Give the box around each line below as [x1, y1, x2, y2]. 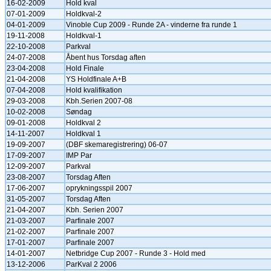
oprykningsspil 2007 [66, 184, 132, 192]
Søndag [66, 108, 92, 116]
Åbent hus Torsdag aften [66, 53, 146, 62]
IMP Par [66, 151, 92, 160]
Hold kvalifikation [66, 86, 122, 94]
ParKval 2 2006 [66, 260, 117, 269]
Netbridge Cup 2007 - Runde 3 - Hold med [66, 249, 206, 258]
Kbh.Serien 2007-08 [66, 97, 132, 105]
